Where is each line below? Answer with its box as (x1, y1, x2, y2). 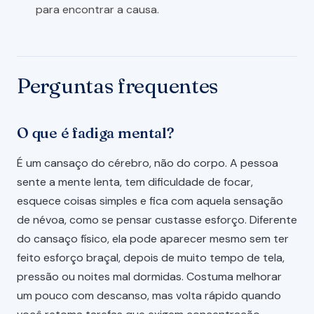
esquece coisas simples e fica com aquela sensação (17, 193, 283, 208)
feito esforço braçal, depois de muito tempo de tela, (17, 250, 285, 265)
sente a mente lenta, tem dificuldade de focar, (17, 174, 253, 189)
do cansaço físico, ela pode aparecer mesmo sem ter (17, 231, 289, 246)
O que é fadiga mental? (17, 124, 175, 142)
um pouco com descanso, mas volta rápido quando (17, 287, 281, 303)
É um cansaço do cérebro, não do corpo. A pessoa (17, 155, 278, 170)
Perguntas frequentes (17, 73, 219, 100)
